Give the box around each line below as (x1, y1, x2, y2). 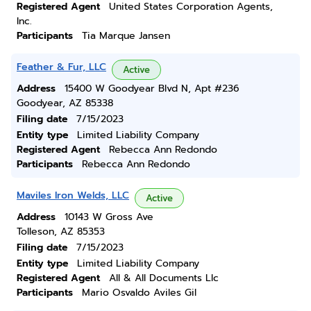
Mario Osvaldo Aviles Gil (82, 285, 196, 300)
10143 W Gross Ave (65, 210, 153, 224)
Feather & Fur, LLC (17, 60, 106, 74)
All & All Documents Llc (109, 271, 219, 285)
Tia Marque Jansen (82, 28, 170, 43)
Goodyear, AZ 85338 (17, 96, 113, 110)
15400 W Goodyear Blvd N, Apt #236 (65, 81, 239, 96)
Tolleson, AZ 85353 (17, 224, 105, 239)
